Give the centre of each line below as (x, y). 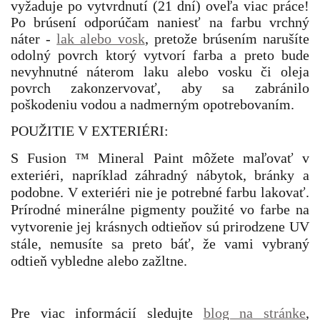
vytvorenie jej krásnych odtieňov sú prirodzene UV (160, 226)
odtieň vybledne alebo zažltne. (99, 261)
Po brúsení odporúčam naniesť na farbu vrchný (160, 22)
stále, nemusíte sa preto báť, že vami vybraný (160, 244)
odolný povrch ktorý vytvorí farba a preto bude (160, 55)
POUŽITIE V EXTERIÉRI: (90, 131)
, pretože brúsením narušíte (227, 39)
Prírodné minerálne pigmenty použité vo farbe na (160, 209)
